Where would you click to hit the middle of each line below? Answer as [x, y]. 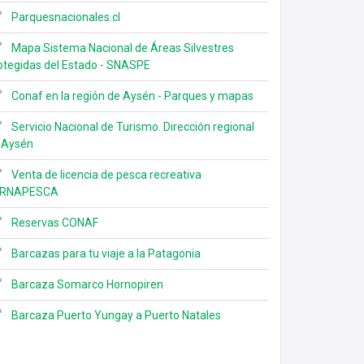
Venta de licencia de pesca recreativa [106, 175]
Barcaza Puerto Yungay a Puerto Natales [116, 315]
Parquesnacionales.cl [66, 17]
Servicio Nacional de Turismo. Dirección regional [133, 127]
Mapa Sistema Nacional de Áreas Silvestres [123, 48]
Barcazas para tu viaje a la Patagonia [106, 253]
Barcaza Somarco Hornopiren [87, 284]
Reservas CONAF [55, 223]
